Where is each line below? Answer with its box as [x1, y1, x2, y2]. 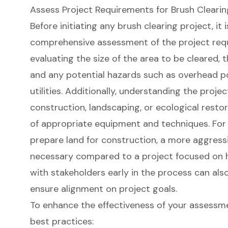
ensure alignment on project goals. [30, 183, 177, 195]
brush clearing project [117, 20, 212, 33]
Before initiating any [30, 20, 118, 33]
